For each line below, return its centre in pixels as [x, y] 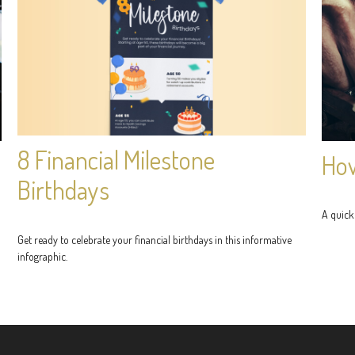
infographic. [43, 256]
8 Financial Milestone [116, 160]
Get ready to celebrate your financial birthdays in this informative [155, 239]
